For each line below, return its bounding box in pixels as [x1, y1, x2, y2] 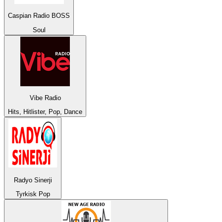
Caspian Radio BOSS [8, 12, 70, 20]
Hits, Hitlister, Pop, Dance [8, 108, 82, 116]
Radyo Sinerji [13, 176, 52, 184]
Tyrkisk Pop [15, 190, 50, 198]
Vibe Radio [29, 94, 61, 102]
